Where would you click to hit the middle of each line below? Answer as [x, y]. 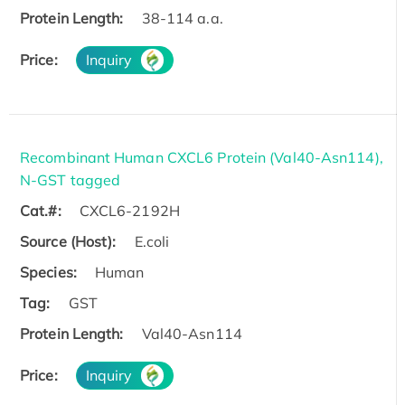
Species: [48, 272]
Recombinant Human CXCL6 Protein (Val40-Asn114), [202, 157]
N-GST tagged [71, 179]
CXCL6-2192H [129, 210]
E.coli [152, 241]
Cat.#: [41, 210]
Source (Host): [68, 241]
